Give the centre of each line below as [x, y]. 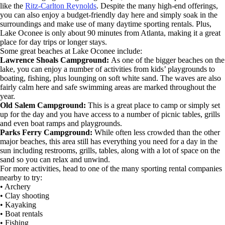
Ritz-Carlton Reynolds [61, 6]
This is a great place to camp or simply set [154, 105]
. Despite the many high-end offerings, [157, 6]
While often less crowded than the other [157, 133]
